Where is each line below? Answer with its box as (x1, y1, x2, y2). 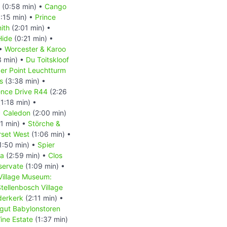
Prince (35, 12, 56, 21)
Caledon (3, 108, 30, 117)
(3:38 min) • (3, 76, 46, 85)
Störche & (28, 119, 60, 128)
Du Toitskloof (26, 55, 69, 64)
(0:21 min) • (12, 33, 53, 43)
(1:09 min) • (23, 161, 65, 170)
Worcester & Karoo (5, 44, 66, 53)
